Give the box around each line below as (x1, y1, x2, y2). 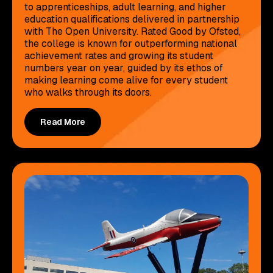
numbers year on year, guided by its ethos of (24, 61, 223, 74)
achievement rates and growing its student (24, 49, 213, 62)
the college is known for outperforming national (24, 37, 237, 50)
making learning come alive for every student (24, 73, 228, 87)
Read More (40, 116, 85, 127)
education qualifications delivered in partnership (24, 12, 239, 26)
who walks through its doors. (24, 85, 152, 99)
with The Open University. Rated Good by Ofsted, (24, 24, 241, 38)
